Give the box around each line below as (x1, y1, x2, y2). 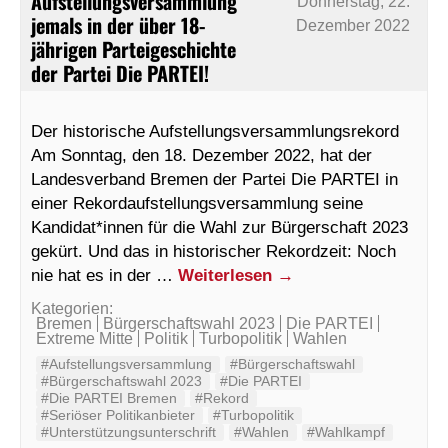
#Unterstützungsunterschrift (41, 424, 216, 441)
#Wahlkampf (307, 424, 385, 441)
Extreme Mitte (36, 330, 133, 348)
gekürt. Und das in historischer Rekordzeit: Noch (31, 241, 396, 262)
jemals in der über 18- (31, 10, 205, 41)
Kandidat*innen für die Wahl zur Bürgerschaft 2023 (31, 217, 408, 238)
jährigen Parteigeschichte (31, 34, 236, 65)
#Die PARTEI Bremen (41, 390, 177, 407)
